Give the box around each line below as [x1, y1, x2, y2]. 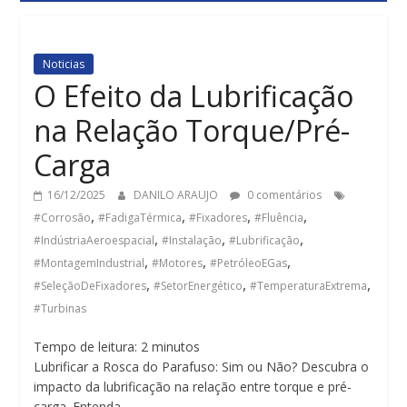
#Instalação [162, 232, 223, 248]
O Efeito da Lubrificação [34, 75, 354, 115]
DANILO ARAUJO [134, 186, 222, 203]
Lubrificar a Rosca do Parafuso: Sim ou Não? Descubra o [34, 357, 370, 375]
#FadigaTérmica [98, 209, 183, 225]
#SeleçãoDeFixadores [34, 277, 147, 293]
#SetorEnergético [154, 277, 243, 293]
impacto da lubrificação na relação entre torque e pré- [34, 377, 352, 395]
